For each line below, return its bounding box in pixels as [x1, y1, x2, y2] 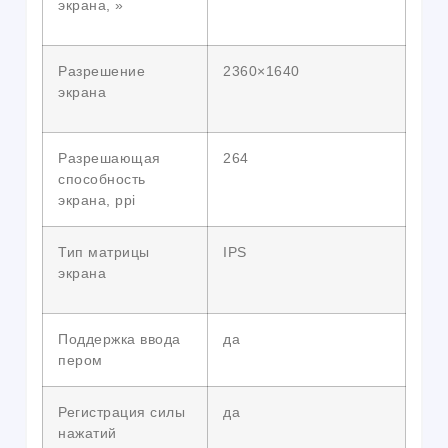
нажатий [58, 425, 117, 442]
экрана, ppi [58, 192, 136, 209]
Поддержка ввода [58, 331, 181, 348]
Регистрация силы [58, 404, 185, 421]
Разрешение [58, 63, 145, 80]
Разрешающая [58, 150, 161, 167]
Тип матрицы [58, 244, 150, 261]
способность [58, 171, 146, 188]
